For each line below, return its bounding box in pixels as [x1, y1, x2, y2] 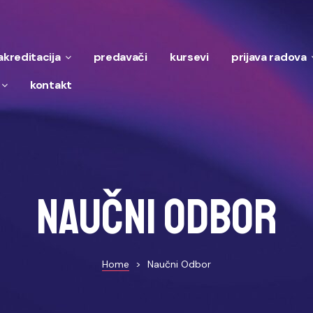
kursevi [169, 49, 209, 64]
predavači [93, 49, 147, 64]
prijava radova [231, 49, 307, 64]
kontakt [30, 77, 72, 92]
